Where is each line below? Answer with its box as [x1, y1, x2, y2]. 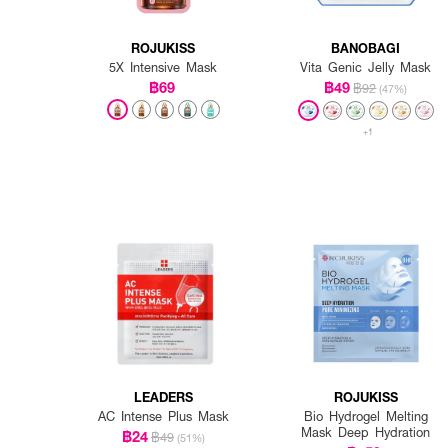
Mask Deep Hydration [301, 423, 431, 442]
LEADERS [133, 387, 193, 407]
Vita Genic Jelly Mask [300, 58, 432, 76]
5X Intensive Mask [109, 58, 218, 76]
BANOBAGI [331, 38, 401, 57]
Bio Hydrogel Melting [303, 407, 428, 426]
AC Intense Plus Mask [97, 407, 229, 426]
